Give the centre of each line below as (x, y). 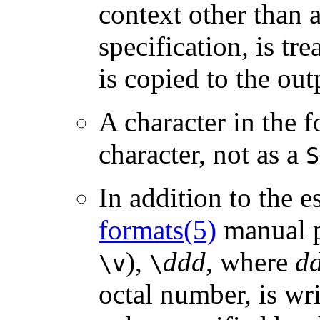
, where (250, 261)
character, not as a (202, 154)
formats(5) (157, 229)
